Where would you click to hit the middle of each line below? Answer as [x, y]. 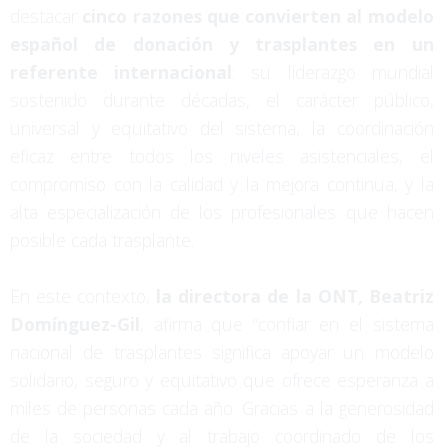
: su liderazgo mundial [333, 71]
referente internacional [121, 71]
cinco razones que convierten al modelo [258, 15]
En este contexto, [83, 295]
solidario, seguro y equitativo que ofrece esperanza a [222, 379]
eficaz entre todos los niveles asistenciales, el [222, 155]
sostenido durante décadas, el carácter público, [222, 99]
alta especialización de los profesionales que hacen [222, 211]
